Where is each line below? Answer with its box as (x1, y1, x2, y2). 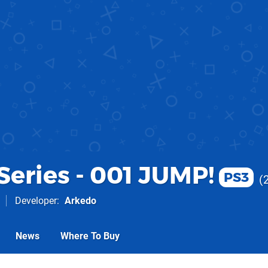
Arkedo (65, 195, 96, 206)
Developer (15, 195, 57, 206)
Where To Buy (60, 230, 120, 242)
